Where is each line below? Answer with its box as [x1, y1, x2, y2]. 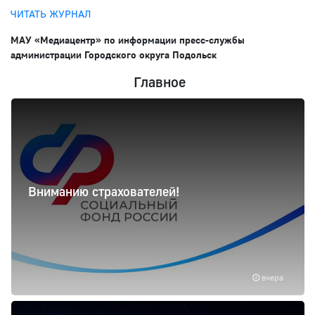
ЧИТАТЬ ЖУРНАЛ [11, 8, 91, 20]
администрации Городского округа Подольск [11, 49, 217, 61]
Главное [133, 73, 186, 91]
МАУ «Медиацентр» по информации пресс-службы [11, 34, 245, 46]
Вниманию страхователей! [28, 183, 179, 199]
